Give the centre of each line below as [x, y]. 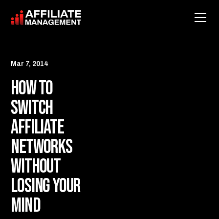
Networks [42, 147]
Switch [32, 108]
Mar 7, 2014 [30, 64]
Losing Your [46, 186]
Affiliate [37, 128]
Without [36, 167]
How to [32, 88]
